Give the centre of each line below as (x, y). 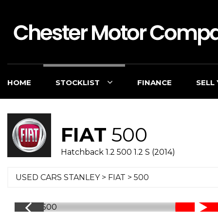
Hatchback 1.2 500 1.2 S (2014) (118, 152)
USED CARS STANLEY (58, 177)
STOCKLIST (78, 82)
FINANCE (154, 82)
